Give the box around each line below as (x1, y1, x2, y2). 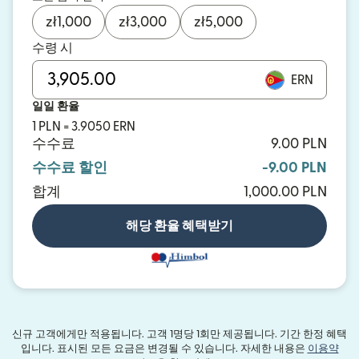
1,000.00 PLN (244, 185, 327, 199)
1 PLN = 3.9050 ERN (32, 120, 135, 133)
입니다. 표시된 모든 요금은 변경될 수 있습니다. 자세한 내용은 (20, 343, 308, 353)
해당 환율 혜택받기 (126, 220, 233, 232)
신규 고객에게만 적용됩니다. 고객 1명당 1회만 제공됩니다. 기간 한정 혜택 (12, 329, 347, 339)
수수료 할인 (32, 161, 107, 175)
